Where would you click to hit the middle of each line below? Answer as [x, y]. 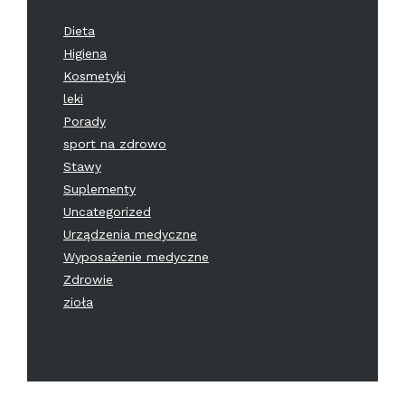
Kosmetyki [94, 75]
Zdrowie [88, 279]
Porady [85, 121]
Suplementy [99, 188]
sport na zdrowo [115, 143]
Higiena [85, 53]
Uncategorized [107, 211]
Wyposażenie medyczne [136, 256]
